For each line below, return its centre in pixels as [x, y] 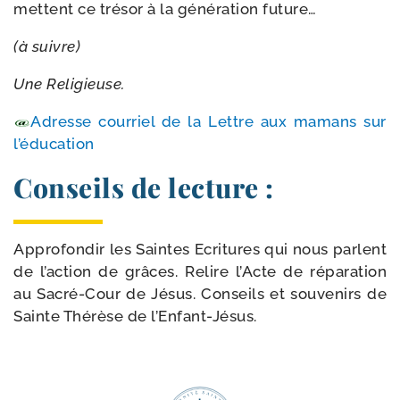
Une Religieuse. [69, 84]
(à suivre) [47, 46]
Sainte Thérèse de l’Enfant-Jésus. [135, 316]
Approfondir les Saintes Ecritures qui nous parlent [200, 249]
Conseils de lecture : [144, 187]
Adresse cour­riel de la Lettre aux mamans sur [208, 121]
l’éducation [54, 144]
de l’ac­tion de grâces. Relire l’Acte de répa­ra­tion [200, 271]
